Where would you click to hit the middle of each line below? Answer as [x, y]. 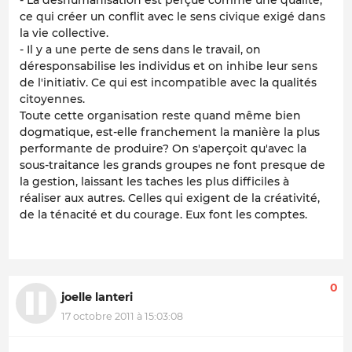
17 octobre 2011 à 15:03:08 [122, 316]
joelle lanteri [97, 297]
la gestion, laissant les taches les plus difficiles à [154, 182]
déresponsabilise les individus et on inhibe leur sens [169, 66]
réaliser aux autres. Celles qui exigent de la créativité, [170, 198]
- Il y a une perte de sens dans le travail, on [140, 50]
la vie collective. [64, 33]
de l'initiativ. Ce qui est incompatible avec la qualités [168, 83]
